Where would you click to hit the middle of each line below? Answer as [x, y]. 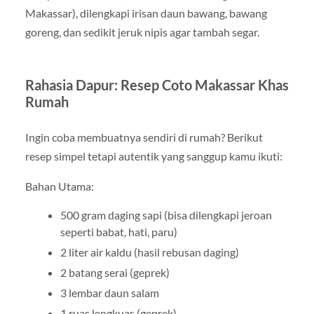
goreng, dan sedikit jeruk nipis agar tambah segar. [142, 32]
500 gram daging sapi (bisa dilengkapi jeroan [166, 215]
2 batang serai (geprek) [115, 273]
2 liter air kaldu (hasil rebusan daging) [149, 252]
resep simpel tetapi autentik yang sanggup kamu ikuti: [153, 156]
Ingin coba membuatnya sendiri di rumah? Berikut [144, 137]
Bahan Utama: [59, 186]
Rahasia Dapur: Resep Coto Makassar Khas [157, 84]
